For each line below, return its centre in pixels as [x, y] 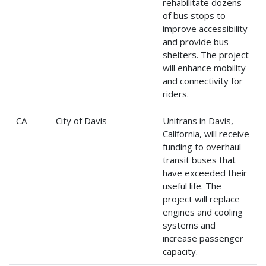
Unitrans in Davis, [198, 121]
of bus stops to [194, 16]
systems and [189, 225]
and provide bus [196, 42]
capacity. [180, 251]
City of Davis [82, 121]
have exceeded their [205, 173]
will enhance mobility [205, 68]
